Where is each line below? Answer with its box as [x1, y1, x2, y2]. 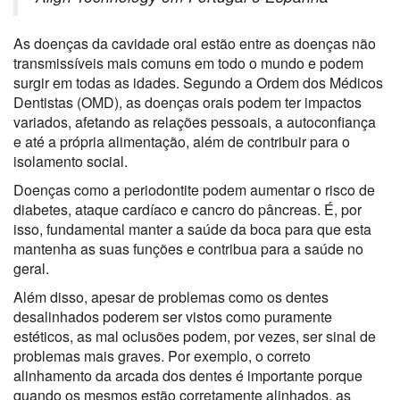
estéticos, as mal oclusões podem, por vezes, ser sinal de [13, 325, 376, 346]
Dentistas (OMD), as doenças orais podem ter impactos [13, 91, 362, 112]
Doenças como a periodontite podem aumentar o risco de [13, 179, 375, 200]
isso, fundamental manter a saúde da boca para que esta [13, 218, 371, 239]
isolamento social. [13, 150, 128, 171]
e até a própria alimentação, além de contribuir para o [13, 130, 350, 152]
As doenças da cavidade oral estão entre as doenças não [13, 32, 376, 54]
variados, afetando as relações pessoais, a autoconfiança [13, 111, 376, 132]
